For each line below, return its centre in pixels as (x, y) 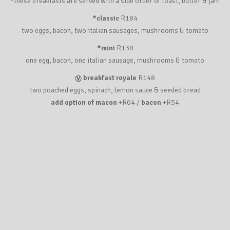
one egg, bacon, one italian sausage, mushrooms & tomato (115, 60)
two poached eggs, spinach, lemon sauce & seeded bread (115, 90)
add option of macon (85, 102)
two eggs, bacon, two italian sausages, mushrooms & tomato (115, 30)
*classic (106, 18)
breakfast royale (110, 78)
